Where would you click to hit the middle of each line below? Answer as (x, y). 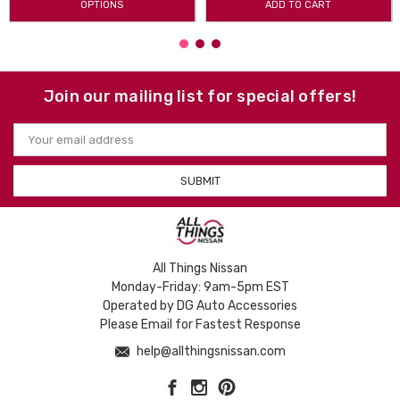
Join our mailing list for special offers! (200, 96)
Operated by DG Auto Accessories (200, 305)
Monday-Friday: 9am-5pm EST (200, 287)
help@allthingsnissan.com (209, 351)
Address (37, 145)
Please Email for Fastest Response (200, 324)
